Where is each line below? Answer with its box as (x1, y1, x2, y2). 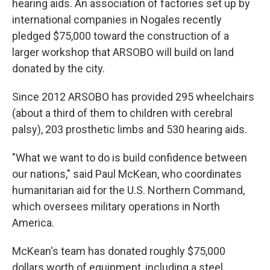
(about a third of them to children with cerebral (12, 107, 233, 119)
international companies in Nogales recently (12, 13, 222, 26)
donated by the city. (12, 62, 105, 75)
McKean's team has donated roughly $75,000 (12, 245, 225, 257)
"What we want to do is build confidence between (12, 151, 247, 164)
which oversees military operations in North (12, 200, 220, 213)
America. (12, 216, 54, 229)
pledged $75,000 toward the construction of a (12, 30, 229, 42)
